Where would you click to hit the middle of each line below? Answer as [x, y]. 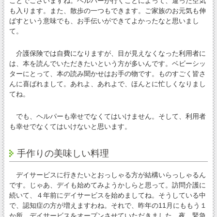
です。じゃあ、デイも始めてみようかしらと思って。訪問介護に [107, 185]
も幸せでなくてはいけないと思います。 [70, 127]
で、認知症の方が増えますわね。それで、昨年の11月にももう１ [108, 205]
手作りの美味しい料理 [63, 153]
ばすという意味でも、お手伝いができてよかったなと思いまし [104, 21]
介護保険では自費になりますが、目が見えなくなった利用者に [107, 54]
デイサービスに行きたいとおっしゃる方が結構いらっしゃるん [107, 175]
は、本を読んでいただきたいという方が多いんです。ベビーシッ [107, 64]
